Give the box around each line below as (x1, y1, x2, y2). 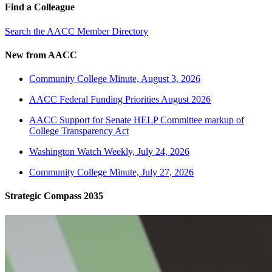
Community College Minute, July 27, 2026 (29, 167, 194, 178)
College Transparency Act (29, 126, 129, 137)
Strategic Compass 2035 (5, 191, 103, 202)
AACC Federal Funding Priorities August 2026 (29, 94, 211, 105)
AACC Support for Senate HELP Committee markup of (29, 115, 244, 126)
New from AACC (5, 49, 77, 60)
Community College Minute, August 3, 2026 (29, 73, 200, 84)
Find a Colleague (5, 2, 75, 13)
